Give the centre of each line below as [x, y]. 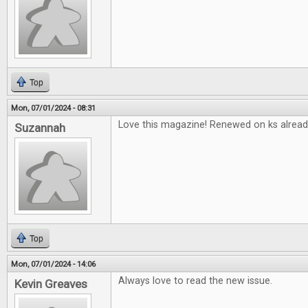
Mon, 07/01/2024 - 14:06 [53, 264]
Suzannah [40, 128]
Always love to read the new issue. [195, 281]
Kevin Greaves [51, 284]
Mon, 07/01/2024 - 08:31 [53, 108]
